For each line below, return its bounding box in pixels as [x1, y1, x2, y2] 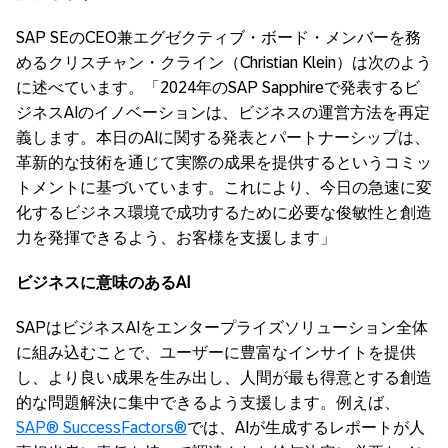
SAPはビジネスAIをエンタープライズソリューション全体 [16, 319, 428, 336]
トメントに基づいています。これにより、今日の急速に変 [16, 179, 432, 196]
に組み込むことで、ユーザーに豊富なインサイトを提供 [16, 344, 416, 361]
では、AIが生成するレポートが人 [187, 419, 425, 436]
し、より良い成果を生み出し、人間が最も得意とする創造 [16, 369, 432, 386]
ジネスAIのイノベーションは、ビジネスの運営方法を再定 [16, 104, 430, 121]
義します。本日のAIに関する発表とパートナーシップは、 [16, 129, 430, 146]
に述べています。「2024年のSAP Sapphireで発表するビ [16, 79, 420, 96]
